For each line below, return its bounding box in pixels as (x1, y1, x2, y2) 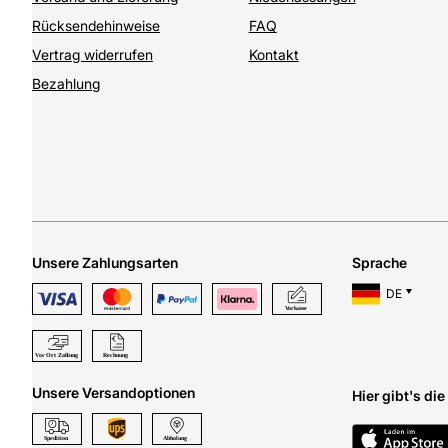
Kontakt (248, 46, 299, 64)
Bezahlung (32, 75, 100, 93)
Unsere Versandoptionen (32, 384, 195, 402)
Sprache (352, 254, 407, 272)
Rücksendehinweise (32, 17, 160, 35)
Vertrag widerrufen (32, 46, 153, 64)
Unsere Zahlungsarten (32, 254, 178, 272)
